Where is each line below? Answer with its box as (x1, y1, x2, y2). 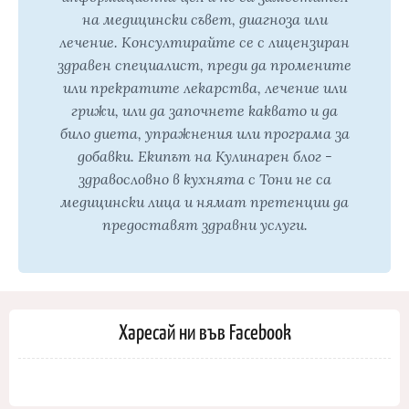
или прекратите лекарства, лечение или (62, 79, 347, 97)
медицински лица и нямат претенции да (60, 193, 349, 211)
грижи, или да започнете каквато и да (71, 101, 338, 120)
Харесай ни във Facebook (118, 318, 291, 344)
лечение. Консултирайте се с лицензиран (59, 33, 350, 51)
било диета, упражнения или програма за (59, 124, 350, 142)
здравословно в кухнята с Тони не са (78, 170, 331, 188)
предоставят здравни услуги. (101, 215, 308, 234)
